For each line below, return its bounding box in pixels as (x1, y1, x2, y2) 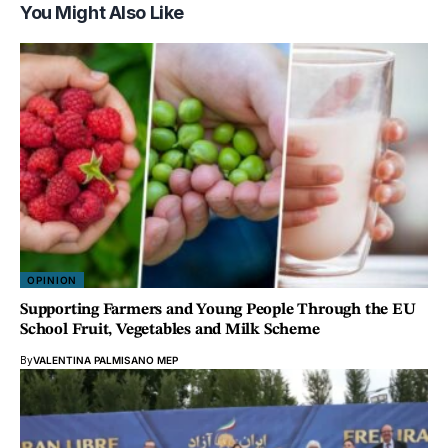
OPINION (27, 273, 78, 286)
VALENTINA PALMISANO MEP (33, 353, 178, 366)
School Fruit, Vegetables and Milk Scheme (20, 321, 320, 338)
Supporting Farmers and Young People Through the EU (20, 301, 416, 318)
